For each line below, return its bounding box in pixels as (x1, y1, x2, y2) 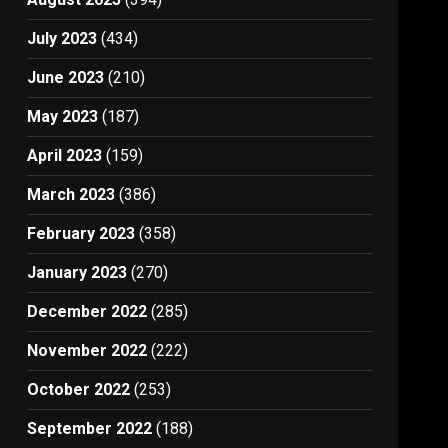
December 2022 (27, 302, 148, 321)
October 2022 (27, 380, 131, 399)
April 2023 (27, 146, 103, 165)
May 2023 (27, 107, 99, 126)
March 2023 (27, 185, 116, 204)
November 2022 (27, 341, 148, 360)
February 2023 (27, 224, 136, 243)
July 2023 (27, 29, 98, 48)
